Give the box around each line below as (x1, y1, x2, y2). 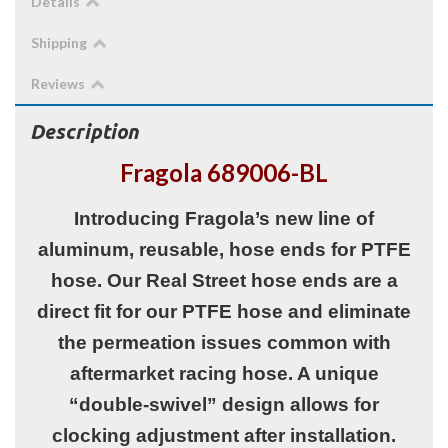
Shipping (31, 34, 87, 52)
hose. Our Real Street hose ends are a (50, 270, 398, 292)
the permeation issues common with (57, 332, 391, 354)
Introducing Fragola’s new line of (74, 208, 374, 230)
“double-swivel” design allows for (69, 394, 379, 416)
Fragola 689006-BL (120, 158, 328, 188)
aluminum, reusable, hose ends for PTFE (37, 239, 411, 261)
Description (30, 120, 138, 144)
